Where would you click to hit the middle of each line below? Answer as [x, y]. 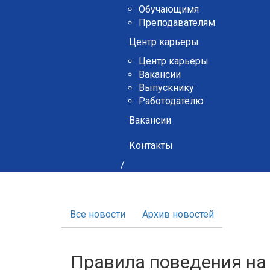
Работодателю [171, 101]
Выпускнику [166, 88]
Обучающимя [168, 9]
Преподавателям [177, 23]
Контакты [151, 146]
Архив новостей [178, 214]
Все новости [98, 214]
